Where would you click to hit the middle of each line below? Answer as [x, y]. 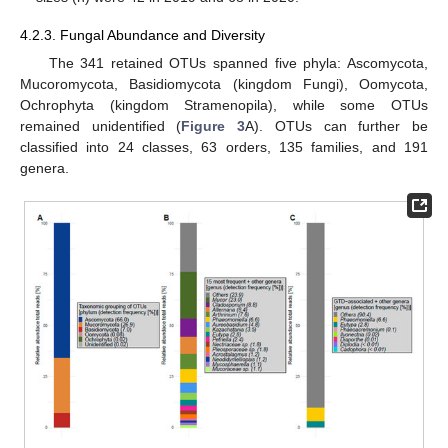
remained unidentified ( [101, 125]
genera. [44, 167]
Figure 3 [213, 125]
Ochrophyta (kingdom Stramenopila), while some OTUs [224, 104]
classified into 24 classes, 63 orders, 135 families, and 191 [224, 146]
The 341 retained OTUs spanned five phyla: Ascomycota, [238, 62]
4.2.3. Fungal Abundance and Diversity [142, 35]
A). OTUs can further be [337, 125]
